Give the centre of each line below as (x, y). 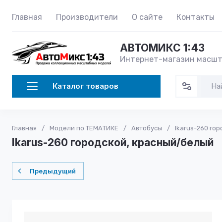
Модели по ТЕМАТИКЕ (84, 128)
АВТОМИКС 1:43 (162, 48)
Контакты (195, 17)
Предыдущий (53, 171)
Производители (87, 17)
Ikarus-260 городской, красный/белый (113, 142)
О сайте (147, 17)
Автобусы (147, 128)
